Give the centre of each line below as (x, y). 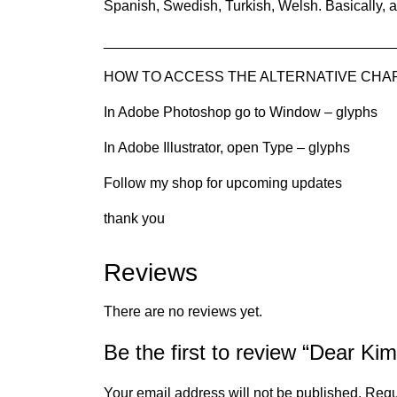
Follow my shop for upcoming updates (223, 183)
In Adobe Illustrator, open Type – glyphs (227, 147)
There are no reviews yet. (183, 311)
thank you (134, 218)
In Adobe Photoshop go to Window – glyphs (241, 112)
